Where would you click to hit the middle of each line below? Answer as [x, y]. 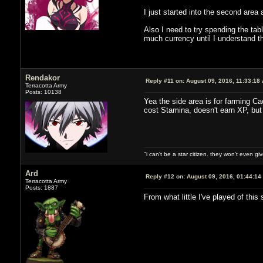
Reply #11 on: [165, 80]
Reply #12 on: [165, 176]
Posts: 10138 [43, 92]
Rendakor [42, 77]
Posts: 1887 [41, 187]
